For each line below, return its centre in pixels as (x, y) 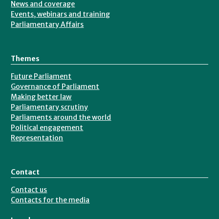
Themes (25, 59)
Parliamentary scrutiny (50, 107)
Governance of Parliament (55, 87)
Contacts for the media (50, 200)
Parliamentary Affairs (47, 25)
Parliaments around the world (61, 118)
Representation (37, 138)
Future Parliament (41, 77)
